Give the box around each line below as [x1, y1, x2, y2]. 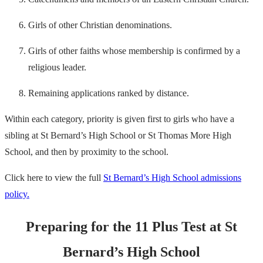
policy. [5, 188, 29, 199]
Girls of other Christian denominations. [28, 19, 172, 30]
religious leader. [28, 62, 86, 72]
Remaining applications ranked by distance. [28, 87, 189, 98]
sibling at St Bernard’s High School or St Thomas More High [5, 130, 231, 140]
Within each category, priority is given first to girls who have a [5, 113, 234, 124]
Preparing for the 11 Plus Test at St [26, 218, 237, 234]
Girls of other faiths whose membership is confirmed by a [28, 45, 240, 56]
